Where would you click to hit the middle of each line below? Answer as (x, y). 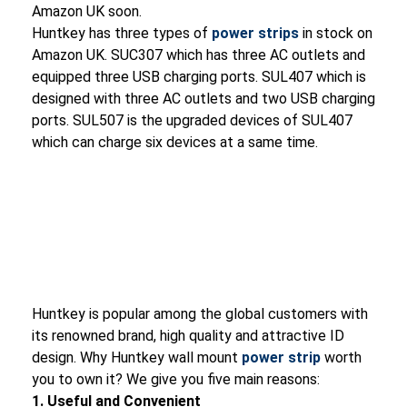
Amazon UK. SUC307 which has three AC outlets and (199, 55)
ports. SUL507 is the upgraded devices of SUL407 (192, 121)
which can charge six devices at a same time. (175, 143)
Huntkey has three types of (122, 34)
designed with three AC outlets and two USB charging (203, 99)
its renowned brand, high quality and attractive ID (188, 336)
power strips (255, 34)
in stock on (336, 34)
